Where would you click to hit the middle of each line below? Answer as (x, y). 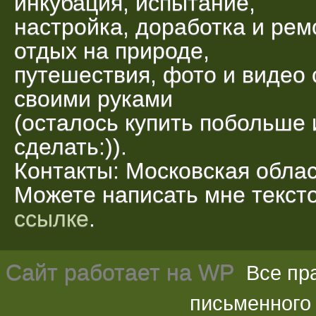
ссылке (51, 218)
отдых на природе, (112, 50)
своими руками (93, 98)
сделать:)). (71, 146)
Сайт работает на (102, 272)
